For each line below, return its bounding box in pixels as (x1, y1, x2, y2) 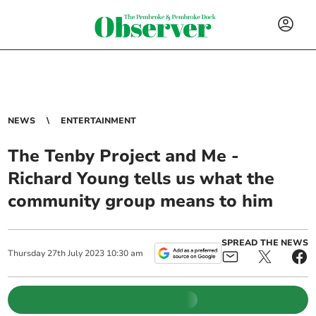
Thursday (8, 248, 46, 259)
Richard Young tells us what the (8, 167, 275, 190)
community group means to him (8, 190, 274, 212)
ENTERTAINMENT (61, 115, 137, 126)
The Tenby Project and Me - (8, 145, 240, 167)
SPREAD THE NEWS (221, 237, 308, 248)
